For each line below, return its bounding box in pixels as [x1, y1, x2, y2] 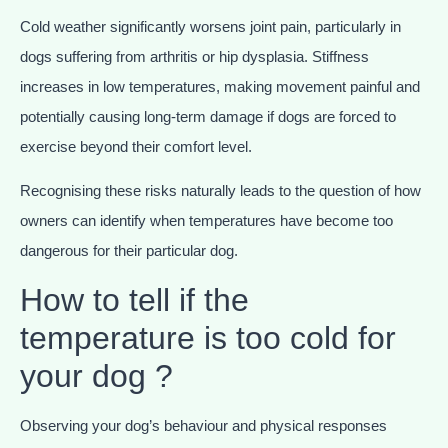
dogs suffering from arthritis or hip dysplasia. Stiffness [20, 47, 369, 65]
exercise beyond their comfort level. [20, 137, 252, 155]
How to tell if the [20, 281, 249, 318]
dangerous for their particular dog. [20, 242, 238, 260]
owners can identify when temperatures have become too [20, 212, 393, 230]
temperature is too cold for [20, 319, 396, 356]
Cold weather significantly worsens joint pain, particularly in [20, 17, 401, 35]
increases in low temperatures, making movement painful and [20, 77, 420, 95]
